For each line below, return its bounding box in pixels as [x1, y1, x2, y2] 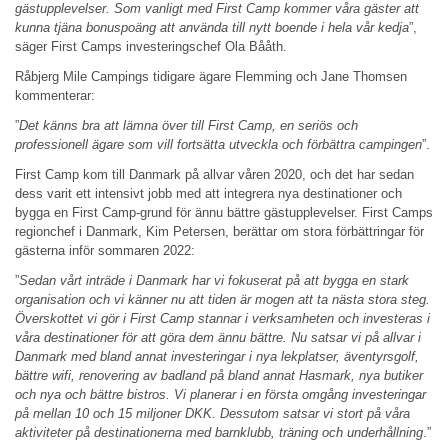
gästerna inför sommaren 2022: [15, 243, 195, 259]
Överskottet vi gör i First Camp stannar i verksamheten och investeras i [15, 311, 430, 327]
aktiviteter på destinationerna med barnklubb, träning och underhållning [15, 425, 423, 441]
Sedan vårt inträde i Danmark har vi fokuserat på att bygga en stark [19, 273, 409, 289]
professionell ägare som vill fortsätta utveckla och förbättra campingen [15, 137, 422, 153]
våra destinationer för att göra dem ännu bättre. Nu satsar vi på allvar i [15, 330, 421, 346]
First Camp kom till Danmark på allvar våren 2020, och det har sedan [15, 167, 414, 183]
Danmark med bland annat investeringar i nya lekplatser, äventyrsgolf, [15, 349, 419, 365]
